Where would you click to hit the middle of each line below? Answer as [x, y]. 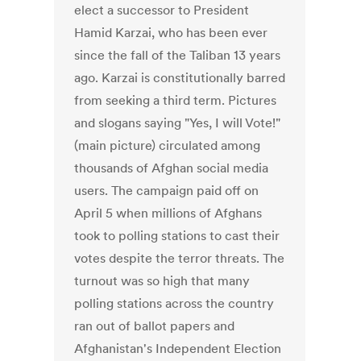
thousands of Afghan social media [172, 168]
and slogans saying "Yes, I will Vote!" [178, 123]
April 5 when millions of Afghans [168, 213]
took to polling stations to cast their [177, 236]
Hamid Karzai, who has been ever [171, 33]
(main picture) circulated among [168, 145]
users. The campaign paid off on [167, 191]
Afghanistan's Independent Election [178, 349]
